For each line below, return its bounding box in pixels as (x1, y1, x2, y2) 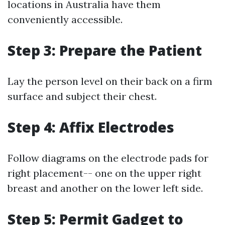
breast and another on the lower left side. (8, 182, 203, 194)
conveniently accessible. (8, 13, 123, 26)
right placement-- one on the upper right (8, 167, 201, 179)
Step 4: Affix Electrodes (8, 118, 174, 137)
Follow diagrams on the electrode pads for (8, 152, 208, 164)
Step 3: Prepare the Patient (8, 41, 202, 60)
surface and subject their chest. (8, 90, 157, 102)
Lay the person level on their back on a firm (8, 75, 212, 87)
